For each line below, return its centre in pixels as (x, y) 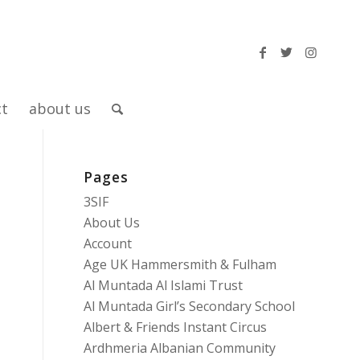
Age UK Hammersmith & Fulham (180, 264)
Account (107, 243)
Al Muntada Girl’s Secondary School (189, 306)
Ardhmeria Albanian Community (179, 348)
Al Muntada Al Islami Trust (163, 285)
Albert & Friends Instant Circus (175, 327)
